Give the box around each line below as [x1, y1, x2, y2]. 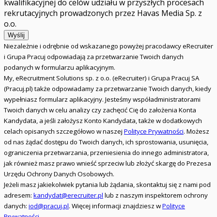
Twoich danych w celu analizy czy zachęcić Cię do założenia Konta [4, 106, 196, 115]
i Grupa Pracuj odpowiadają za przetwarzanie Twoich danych [4, 52, 184, 62]
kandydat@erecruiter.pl [33, 191, 103, 200]
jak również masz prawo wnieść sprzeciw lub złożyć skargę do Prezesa [4, 159, 211, 168]
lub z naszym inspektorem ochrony [103, 191, 208, 200]
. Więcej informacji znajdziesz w [69, 201, 162, 211]
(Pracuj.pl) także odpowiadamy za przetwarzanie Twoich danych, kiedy [4, 84, 211, 93]
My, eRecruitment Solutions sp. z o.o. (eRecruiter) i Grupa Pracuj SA [4, 74, 199, 83]
